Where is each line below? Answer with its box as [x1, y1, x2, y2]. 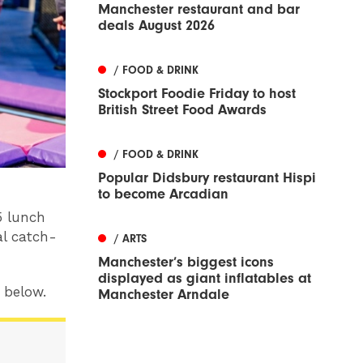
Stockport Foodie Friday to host [98, 85, 296, 103]
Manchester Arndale [98, 286, 229, 304]
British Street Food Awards [98, 101, 267, 119]
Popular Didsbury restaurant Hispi [98, 169, 316, 187]
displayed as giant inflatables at [98, 270, 311, 288]
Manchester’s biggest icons [98, 254, 274, 271]
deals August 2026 [98, 17, 215, 35]
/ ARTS [114, 232, 147, 246]
